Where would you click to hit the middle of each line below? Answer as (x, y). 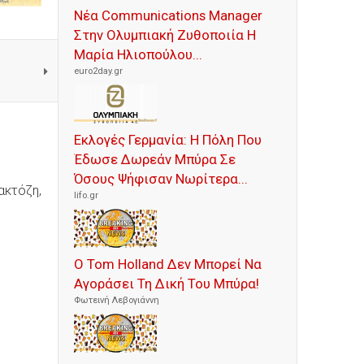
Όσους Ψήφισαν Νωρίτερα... (161, 179)
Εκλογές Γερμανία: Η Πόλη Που (168, 140)
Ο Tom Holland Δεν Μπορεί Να (168, 264)
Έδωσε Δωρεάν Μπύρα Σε (155, 160)
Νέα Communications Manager (168, 16)
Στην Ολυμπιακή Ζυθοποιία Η (165, 35)
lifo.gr (86, 196)
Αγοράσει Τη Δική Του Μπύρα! (167, 284)
